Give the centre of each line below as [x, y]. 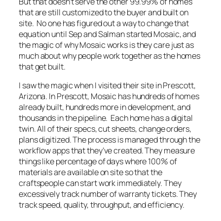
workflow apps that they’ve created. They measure [107, 151]
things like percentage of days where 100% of [98, 162]
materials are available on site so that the [91, 172]
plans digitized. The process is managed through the [110, 140]
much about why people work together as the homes [110, 56]
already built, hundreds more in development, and [105, 107]
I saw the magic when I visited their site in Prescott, [107, 86]
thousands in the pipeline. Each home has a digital [106, 118]
